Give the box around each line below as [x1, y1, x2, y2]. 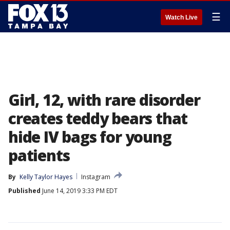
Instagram [81, 172, 110, 181]
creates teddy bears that [8, 108, 188, 129]
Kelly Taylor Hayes [20, 172, 72, 181]
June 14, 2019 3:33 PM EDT [41, 186, 118, 195]
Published [8, 186, 41, 195]
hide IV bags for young [8, 126, 171, 147]
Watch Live [165, 14, 198, 21]
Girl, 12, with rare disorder [8, 89, 200, 110]
